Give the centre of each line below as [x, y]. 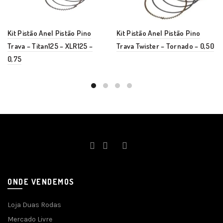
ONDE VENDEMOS [41, 182]
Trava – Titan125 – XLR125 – [50, 46]
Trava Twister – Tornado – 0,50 [166, 46]
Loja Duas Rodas [34, 205]
